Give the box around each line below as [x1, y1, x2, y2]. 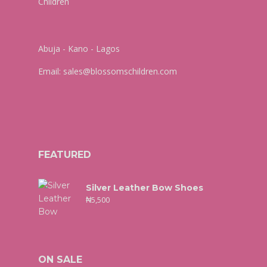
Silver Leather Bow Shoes [86, 182, 203, 193]
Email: [38, 66, 63, 77]
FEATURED [38, 149, 91, 160]
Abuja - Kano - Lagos [38, 43, 120, 54]
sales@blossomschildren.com [63, 66, 177, 77]
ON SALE [38, 254, 82, 265]
